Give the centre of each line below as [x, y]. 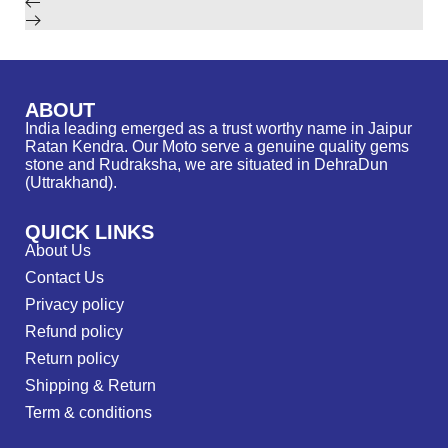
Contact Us [64, 278]
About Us [58, 251]
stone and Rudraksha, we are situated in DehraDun [206, 165]
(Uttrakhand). [71, 183]
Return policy [72, 359]
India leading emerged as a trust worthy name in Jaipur [218, 129]
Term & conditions [88, 413]
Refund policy [74, 332]
